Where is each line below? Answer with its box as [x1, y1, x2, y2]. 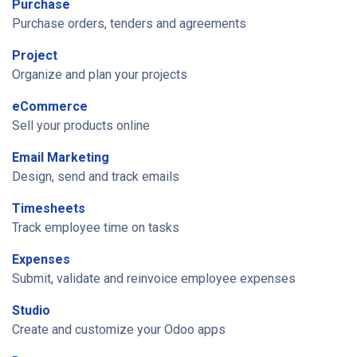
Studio [12, 303, 50, 318]
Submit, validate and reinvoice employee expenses [12, 271, 296, 286]
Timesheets [12, 201, 85, 216]
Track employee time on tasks [12, 220, 179, 235]
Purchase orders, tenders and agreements [12, 16, 246, 31]
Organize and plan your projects [12, 67, 187, 82]
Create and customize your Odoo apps [12, 322, 226, 337]
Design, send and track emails [12, 169, 179, 184]
